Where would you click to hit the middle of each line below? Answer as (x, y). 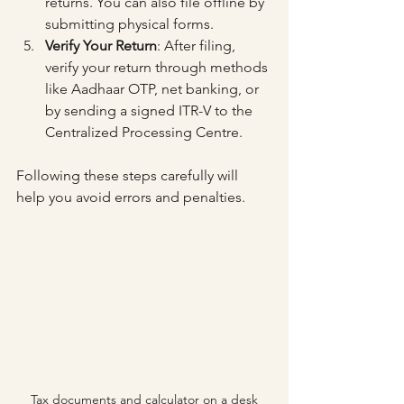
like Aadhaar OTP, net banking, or (154, 89)
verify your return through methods (158, 67)
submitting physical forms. (129, 24)
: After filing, (198, 46)
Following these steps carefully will (129, 175)
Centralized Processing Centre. (144, 132)
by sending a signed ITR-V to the (151, 110)
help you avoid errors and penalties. (131, 197)
